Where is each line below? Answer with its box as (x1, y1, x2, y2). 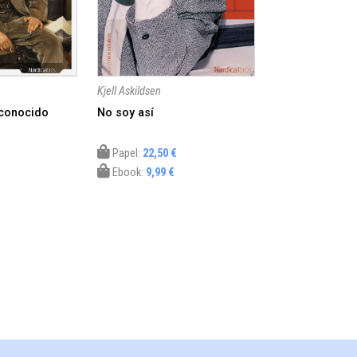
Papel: (110, 146, 143, 160)
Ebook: (110, 165, 147, 179)
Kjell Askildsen (97, 84, 162, 98)
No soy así (97, 105, 155, 120)
